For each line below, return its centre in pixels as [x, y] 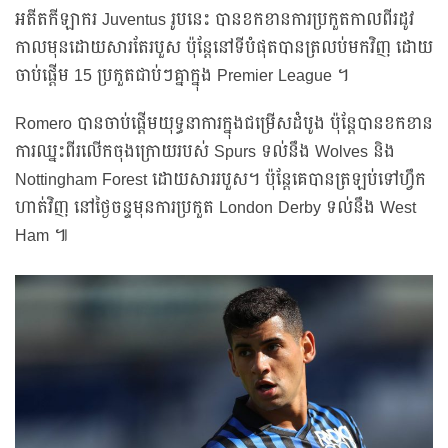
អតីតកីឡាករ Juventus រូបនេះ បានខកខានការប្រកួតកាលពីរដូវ [214, 19]
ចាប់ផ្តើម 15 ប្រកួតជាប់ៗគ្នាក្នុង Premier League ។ [182, 75]
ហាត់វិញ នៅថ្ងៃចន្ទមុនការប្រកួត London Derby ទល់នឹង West [215, 207]
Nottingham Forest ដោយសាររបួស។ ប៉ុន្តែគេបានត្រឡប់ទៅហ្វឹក [220, 179]
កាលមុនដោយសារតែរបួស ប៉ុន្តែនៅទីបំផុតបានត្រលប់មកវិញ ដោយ [224, 47]
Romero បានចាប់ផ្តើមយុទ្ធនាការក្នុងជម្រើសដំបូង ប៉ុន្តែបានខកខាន [224, 123]
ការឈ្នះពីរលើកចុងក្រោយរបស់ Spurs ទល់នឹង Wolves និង [205, 151]
